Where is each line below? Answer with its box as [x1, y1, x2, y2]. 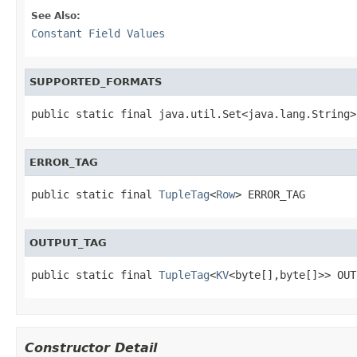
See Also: [31, 10, 80, 22]
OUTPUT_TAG [29, 236, 107, 249]
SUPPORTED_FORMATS [29, 75, 162, 88]
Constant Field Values [31, 26, 165, 40]
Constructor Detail [25, 339, 157, 355]
